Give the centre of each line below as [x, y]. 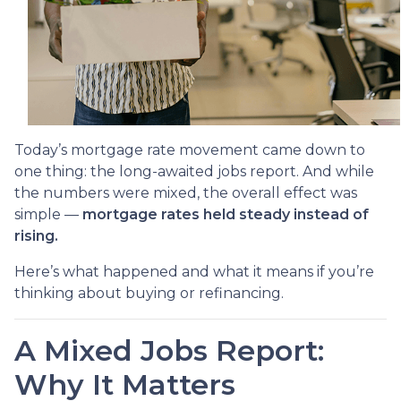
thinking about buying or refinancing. [149, 293]
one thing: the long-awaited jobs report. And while [194, 171]
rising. [36, 235]
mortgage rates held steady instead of [226, 214]
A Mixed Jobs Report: [169, 350]
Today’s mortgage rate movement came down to [190, 149]
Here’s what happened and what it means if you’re [194, 271]
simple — [48, 214]
